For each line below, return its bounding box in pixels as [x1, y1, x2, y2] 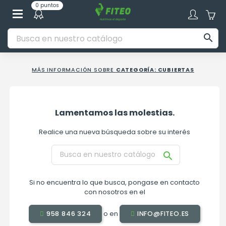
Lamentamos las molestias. [54, 106, 175, 119]
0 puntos [35, 2, 59, 9]
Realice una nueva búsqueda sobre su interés [39, 127, 191, 137]
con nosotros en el [84, 187, 145, 197]
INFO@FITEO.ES [135, 209, 190, 218]
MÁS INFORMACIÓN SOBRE [32, 66, 116, 74]
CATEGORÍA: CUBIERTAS [116, 66, 194, 74]
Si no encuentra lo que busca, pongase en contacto [29, 177, 200, 187]
